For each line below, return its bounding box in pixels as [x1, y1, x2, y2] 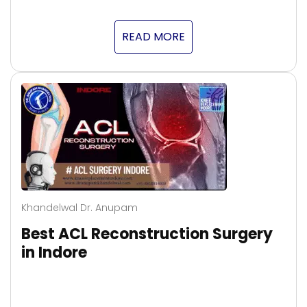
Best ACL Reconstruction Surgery [21, 223, 273, 245]
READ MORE [122, 28, 185, 45]
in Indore [21, 241, 87, 263]
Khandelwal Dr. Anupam [21, 200, 138, 214]
